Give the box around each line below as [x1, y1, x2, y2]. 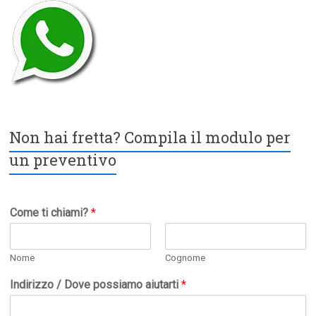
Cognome [164, 253, 205, 264]
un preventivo [9, 150, 117, 171]
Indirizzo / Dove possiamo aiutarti [10, 278, 182, 292]
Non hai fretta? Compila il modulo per [9, 127, 291, 148]
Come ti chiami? [10, 206, 92, 220]
